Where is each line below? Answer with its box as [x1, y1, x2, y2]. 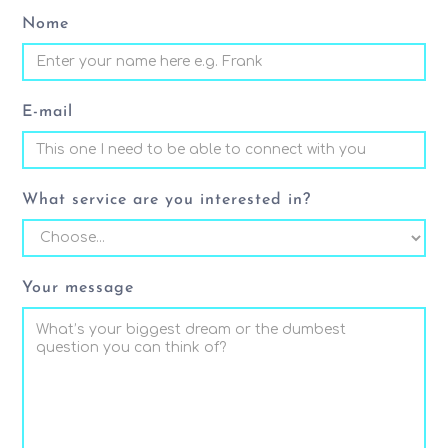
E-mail [22, 103, 74, 120]
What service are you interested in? [22, 191, 312, 208]
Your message [22, 279, 135, 296]
